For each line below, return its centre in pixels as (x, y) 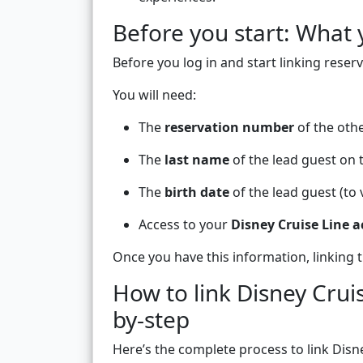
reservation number (229, 128)
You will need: (154, 95)
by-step (151, 320)
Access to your (185, 225)
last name (197, 160)
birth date (197, 192)
